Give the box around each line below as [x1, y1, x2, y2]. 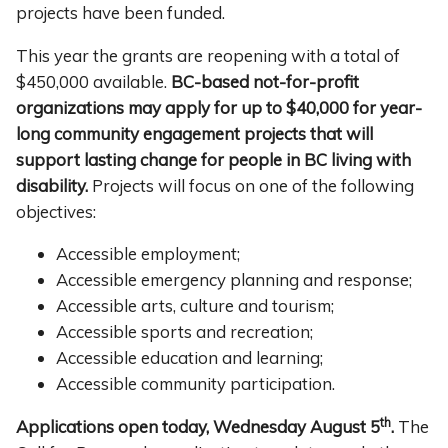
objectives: [16, 200, 96, 222]
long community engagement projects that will [16, 122, 373, 144]
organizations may [16, 96, 161, 118]
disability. [16, 174, 88, 196]
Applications [16, 416, 114, 438]
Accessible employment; [56, 243, 240, 265]
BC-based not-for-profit [171, 70, 359, 92]
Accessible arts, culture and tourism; [56, 295, 334, 317]
